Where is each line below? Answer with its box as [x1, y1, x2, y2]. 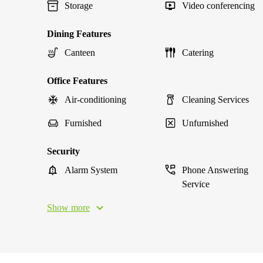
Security [47, 146, 80, 156]
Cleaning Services [182, 95, 249, 104]
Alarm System [65, 165, 117, 175]
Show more [47, 203, 90, 213]
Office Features [47, 76, 107, 86]
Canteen [65, 48, 95, 58]
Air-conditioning [65, 95, 126, 104]
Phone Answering [182, 165, 248, 175]
